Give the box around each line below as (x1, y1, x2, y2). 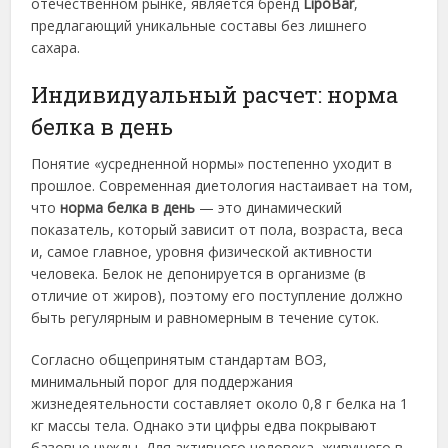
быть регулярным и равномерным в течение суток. (31, 308, 380, 328)
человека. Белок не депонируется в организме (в (31, 264, 367, 284)
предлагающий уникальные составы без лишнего (31, 16, 368, 36)
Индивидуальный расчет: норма (31, 80, 399, 110)
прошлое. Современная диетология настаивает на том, (31, 176, 414, 196)
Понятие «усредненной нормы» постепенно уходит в (31, 154, 393, 174)
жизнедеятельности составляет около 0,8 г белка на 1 (31, 394, 409, 414)
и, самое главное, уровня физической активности (31, 242, 373, 262)
